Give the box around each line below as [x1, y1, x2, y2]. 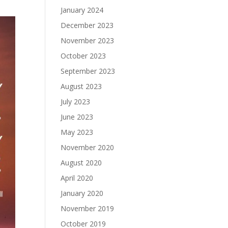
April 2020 [61, 173, 94, 183]
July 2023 [61, 97, 91, 106]
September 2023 [61, 66, 116, 76]
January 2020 [61, 188, 104, 198]
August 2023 [61, 81, 102, 91]
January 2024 [61, 5, 104, 15]
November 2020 [61, 142, 115, 152]
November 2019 [61, 204, 115, 213]
